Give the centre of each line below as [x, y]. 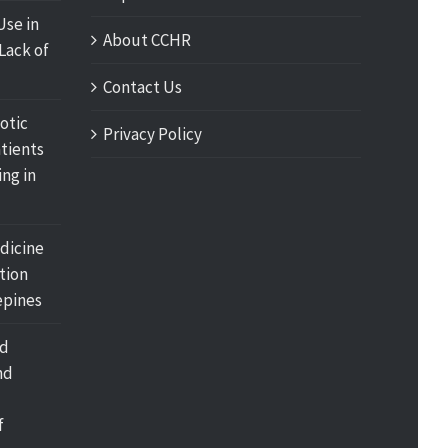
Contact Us [142, 87]
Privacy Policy [152, 134]
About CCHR [147, 40]
